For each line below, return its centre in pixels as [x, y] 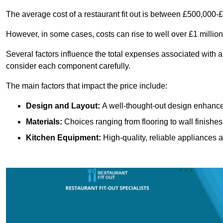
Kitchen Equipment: [63, 138]
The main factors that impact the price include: [87, 86]
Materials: [44, 122]
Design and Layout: [63, 106]
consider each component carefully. [68, 66]
